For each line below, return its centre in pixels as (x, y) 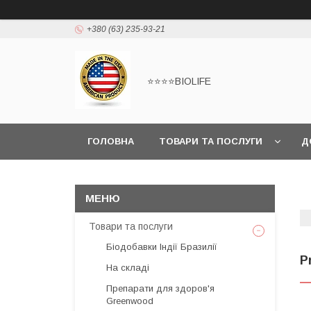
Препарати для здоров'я (160, 288)
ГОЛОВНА (111, 141)
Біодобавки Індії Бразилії (162, 247)
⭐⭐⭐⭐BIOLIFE (179, 81)
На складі (128, 268)
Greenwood (130, 301)
